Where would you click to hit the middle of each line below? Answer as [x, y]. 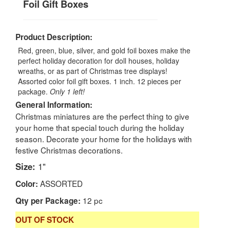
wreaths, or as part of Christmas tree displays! [93, 71]
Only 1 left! [67, 91]
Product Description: [54, 37]
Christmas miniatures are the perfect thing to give [102, 116]
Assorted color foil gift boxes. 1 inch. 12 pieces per [100, 81]
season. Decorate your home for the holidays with [104, 138]
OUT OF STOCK [45, 219]
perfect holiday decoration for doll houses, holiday [99, 60]
